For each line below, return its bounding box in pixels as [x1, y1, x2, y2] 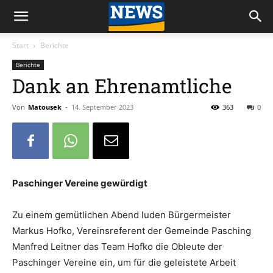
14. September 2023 [71, 102, 133, 112]
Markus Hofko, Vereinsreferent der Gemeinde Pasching [12, 225, 251, 236]
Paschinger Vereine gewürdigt [12, 177, 147, 189]
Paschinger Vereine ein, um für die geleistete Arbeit [12, 257, 236, 268]
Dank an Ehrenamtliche [12, 73, 232, 99]
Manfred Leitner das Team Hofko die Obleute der [12, 241, 222, 252]
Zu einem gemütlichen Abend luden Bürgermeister [12, 209, 231, 221]
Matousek [28, 102, 62, 112]
